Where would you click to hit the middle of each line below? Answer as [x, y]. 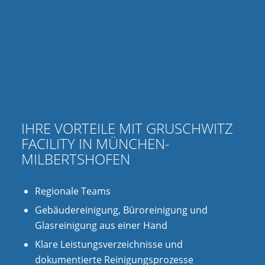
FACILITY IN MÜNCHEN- [95, 143]
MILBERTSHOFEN [75, 159]
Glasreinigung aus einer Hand [101, 225]
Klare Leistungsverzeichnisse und [109, 244]
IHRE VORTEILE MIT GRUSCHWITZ [127, 128]
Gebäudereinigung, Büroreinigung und [121, 210]
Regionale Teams [72, 191]
